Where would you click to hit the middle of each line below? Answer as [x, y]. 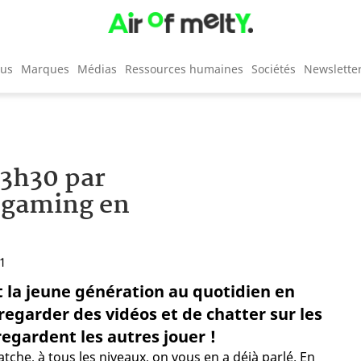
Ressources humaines [184, 68]
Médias [97, 68]
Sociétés [274, 68]
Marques [45, 68]
